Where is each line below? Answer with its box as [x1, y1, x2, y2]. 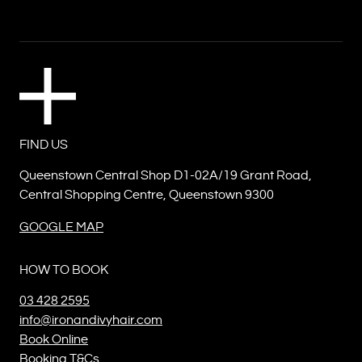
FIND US [19, 138, 68, 151]
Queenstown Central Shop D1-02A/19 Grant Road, [19, 169, 312, 182]
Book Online [19, 333, 88, 346]
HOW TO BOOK [19, 263, 108, 276]
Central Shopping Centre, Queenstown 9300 [19, 188, 274, 201]
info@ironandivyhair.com [19, 314, 162, 326]
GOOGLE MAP [19, 221, 103, 234]
